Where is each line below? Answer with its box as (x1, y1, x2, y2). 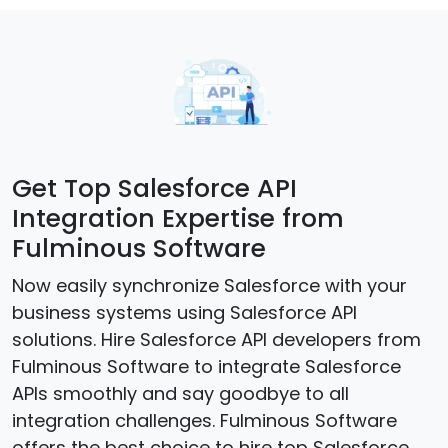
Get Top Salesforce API (12, 171, 297, 206)
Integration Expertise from (12, 201, 344, 236)
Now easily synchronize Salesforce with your (12, 273, 407, 298)
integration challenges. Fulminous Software (12, 408, 397, 433)
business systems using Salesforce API (12, 300, 357, 325)
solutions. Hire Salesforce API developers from (12, 327, 421, 352)
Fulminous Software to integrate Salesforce (12, 354, 401, 379)
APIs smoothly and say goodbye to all (12, 381, 349, 406)
